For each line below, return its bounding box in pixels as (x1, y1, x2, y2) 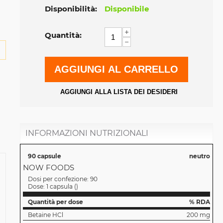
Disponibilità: (44, 4, 97, 13)
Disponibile (104, 4, 149, 13)
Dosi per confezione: (27, 175, 90, 183)
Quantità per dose (27, 198, 83, 206)
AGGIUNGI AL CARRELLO (54, 64, 179, 75)
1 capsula (46, 183, 73, 190)
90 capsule (27, 152, 61, 160)
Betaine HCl (27, 211, 63, 219)
